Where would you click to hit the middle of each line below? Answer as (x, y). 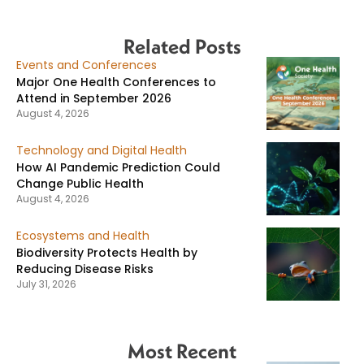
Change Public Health (80, 184)
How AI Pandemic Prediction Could (118, 168)
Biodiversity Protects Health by (107, 253)
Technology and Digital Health (102, 151)
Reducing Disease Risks (85, 269)
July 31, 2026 (46, 284)
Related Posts (182, 47)
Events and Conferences (87, 65)
